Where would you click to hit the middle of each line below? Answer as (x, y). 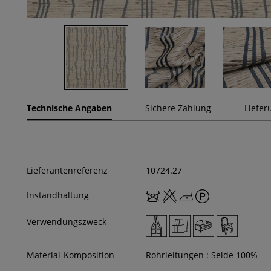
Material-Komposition (70, 255)
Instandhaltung (58, 195)
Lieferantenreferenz (67, 171)
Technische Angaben (69, 108)
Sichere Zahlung (178, 108)
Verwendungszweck (67, 222)
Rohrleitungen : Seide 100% (202, 255)
